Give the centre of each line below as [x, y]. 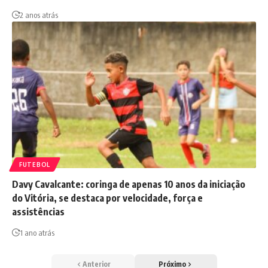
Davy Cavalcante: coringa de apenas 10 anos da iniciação [129, 184]
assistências [38, 212]
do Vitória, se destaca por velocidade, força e [107, 198]
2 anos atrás [39, 15]
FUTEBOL [35, 165]
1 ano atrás [37, 233]
